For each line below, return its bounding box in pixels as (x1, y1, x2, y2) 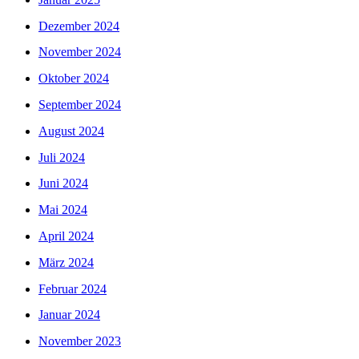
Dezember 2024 (38, 18, 119, 33)
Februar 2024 (38, 281, 107, 296)
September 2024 (38, 98, 121, 111)
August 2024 (38, 123, 104, 138)
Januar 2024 (38, 308, 100, 322)
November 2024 (38, 45, 121, 59)
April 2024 (38, 228, 94, 243)
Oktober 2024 (38, 71, 109, 86)
